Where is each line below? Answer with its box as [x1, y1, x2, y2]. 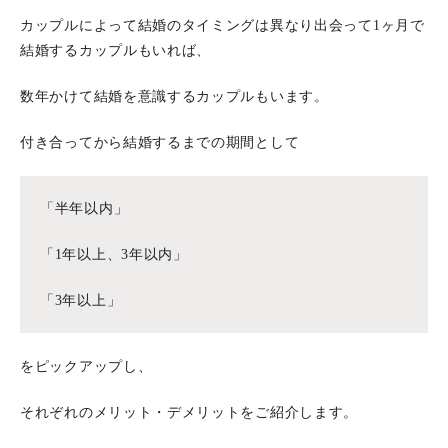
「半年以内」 [40, 201, 129, 216]
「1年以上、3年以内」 [40, 247, 188, 262]
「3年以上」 [40, 293, 122, 308]
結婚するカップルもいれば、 [20, 43, 212, 58]
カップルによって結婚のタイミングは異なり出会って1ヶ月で [20, 18, 425, 33]
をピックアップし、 [20, 359, 153, 374]
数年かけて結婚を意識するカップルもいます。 [20, 89, 329, 104]
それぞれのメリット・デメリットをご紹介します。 [20, 405, 359, 420]
